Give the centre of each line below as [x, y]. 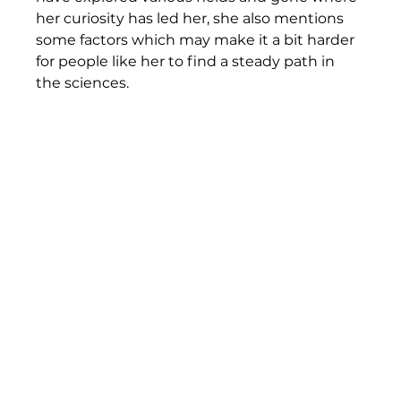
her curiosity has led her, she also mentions [192, 18]
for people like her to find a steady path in [188, 61]
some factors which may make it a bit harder [197, 39]
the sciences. [85, 82]
